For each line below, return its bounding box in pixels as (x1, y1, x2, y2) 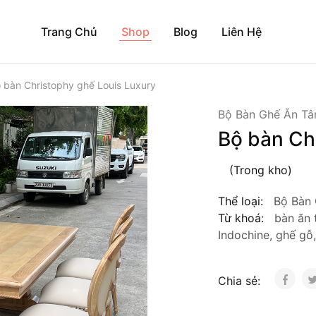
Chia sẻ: (217, 274, 264, 288)
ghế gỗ (275, 228, 313, 242)
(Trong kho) (229, 163, 292, 177)
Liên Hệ (221, 25, 262, 39)
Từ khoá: (217, 211, 264, 225)
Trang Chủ (40, 25, 97, 39)
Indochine (217, 228, 269, 242)
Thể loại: (217, 194, 263, 208)
